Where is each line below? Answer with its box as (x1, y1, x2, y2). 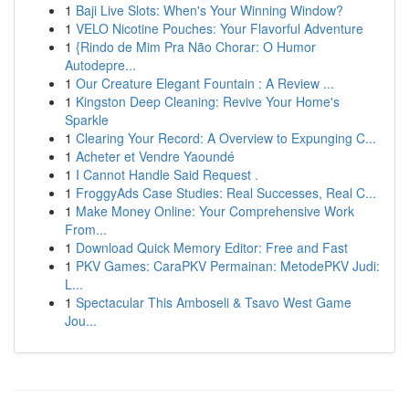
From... (65, 220, 107, 238)
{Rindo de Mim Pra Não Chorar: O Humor (76, 37, 316, 56)
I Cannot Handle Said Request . (76, 165, 258, 184)
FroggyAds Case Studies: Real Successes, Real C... (76, 184, 376, 202)
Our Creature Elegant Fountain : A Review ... (76, 74, 334, 92)
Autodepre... (65, 56, 136, 74)
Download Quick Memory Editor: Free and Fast (76, 238, 348, 257)
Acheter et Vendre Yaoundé (76, 147, 235, 165)
